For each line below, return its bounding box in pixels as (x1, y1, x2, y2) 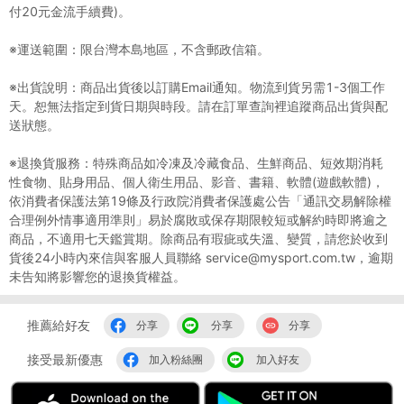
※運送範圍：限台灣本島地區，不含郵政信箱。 (9, 41, 270, 57)
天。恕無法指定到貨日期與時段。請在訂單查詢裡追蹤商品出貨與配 (9, 97, 388, 114)
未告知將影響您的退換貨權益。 (9, 268, 186, 284)
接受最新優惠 (27, 352, 103, 368)
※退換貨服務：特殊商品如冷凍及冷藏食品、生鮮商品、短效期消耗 (9, 154, 383, 170)
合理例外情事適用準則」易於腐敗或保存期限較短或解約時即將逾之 (9, 211, 388, 227)
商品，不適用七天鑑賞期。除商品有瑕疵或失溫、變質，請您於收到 (9, 230, 388, 246)
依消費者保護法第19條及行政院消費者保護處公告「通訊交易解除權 (9, 192, 391, 208)
